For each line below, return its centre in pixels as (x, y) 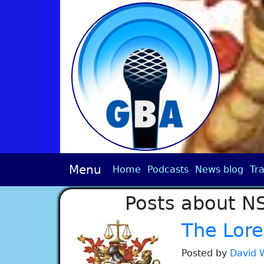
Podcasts (168, 169)
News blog (219, 169)
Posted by (205, 253)
